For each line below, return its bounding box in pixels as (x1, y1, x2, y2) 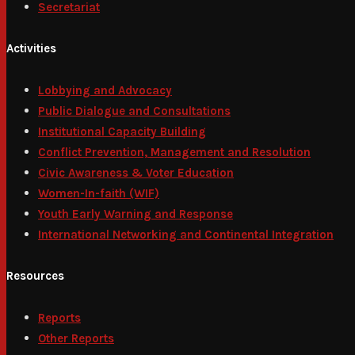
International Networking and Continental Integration (38, 227, 334, 242)
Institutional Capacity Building (38, 124, 206, 139)
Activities (6, 40, 56, 55)
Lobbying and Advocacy (38, 82, 172, 97)
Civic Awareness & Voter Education (38, 165, 234, 180)
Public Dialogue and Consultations (38, 103, 231, 118)
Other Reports (38, 331, 114, 346)
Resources (6, 268, 64, 283)
